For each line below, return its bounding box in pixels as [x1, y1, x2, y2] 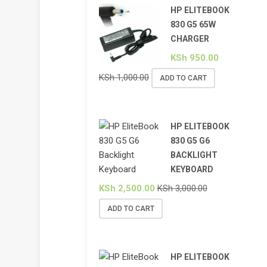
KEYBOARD [170, 164, 213, 174]
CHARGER [170, 33, 209, 44]
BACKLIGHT [170, 150, 218, 160]
